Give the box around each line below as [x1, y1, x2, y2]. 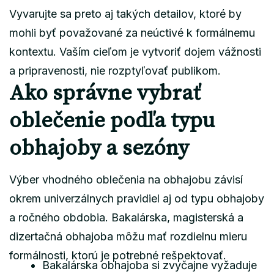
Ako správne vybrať [9, 80, 200, 107]
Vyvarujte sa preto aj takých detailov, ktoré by [9, 7, 242, 20]
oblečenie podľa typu [9, 107, 215, 135]
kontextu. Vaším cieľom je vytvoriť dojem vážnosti [9, 45, 261, 58]
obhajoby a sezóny [9, 135, 189, 162]
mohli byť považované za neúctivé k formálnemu [9, 26, 255, 39]
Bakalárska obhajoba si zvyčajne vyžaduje [42, 258, 257, 272]
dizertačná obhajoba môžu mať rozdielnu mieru [9, 229, 247, 243]
